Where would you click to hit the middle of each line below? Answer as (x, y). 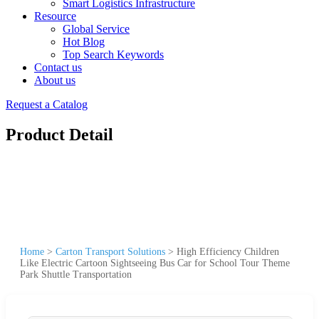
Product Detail (59, 134)
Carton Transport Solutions (110, 251)
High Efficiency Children (228, 251)
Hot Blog (84, 42)
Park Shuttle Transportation (76, 274)
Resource (55, 16)
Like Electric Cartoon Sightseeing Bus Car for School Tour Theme (155, 263)
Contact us (58, 67)
